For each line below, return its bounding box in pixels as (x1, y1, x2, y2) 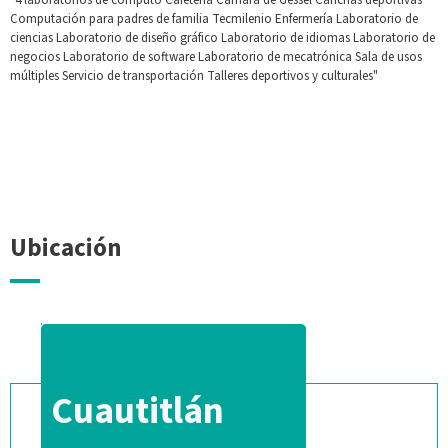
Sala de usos (352, 47, 422, 66)
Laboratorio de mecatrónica (195, 47, 352, 66)
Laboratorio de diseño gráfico (53, 28, 218, 47)
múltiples (10, 66, 59, 85)
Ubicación (10, 229, 122, 266)
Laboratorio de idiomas (218, 28, 350, 47)
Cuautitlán (51, 384, 224, 438)
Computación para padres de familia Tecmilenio (10, 9, 272, 28)
